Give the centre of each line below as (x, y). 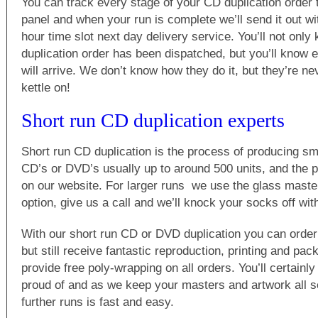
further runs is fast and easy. (98, 302)
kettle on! (46, 87)
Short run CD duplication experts (153, 120)
